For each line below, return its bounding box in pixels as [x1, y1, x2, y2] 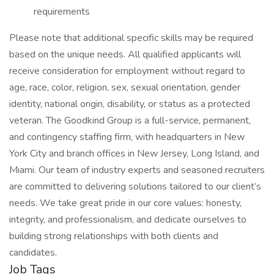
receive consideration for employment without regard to [9, 64, 245, 78]
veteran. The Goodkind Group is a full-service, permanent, [9, 114, 251, 127]
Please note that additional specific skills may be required [9, 31, 253, 45]
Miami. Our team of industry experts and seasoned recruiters [9, 163, 265, 177]
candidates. [9, 246, 57, 259]
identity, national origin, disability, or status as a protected [9, 97, 250, 111]
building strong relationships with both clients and [9, 229, 218, 243]
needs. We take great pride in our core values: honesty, [9, 196, 242, 210]
